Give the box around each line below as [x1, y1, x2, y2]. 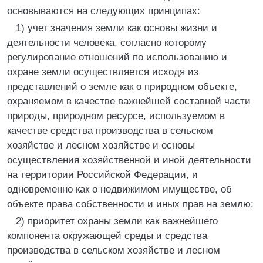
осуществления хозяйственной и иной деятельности [7, 154, 251, 166]
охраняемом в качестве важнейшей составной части [7, 96, 251, 107]
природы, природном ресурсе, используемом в [7, 110, 225, 122]
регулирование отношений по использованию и [7, 52, 227, 63]
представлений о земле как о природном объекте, [7, 81, 237, 92]
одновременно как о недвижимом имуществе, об [7, 184, 232, 195]
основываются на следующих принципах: [7, 5, 200, 16]
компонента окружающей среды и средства [7, 230, 207, 241]
